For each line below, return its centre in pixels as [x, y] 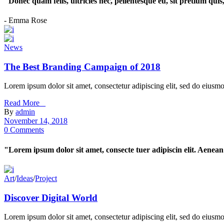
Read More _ [25, 103]
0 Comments [24, 130]
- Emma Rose [25, 20]
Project [46, 178]
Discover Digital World [51, 197]
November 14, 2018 [36, 121]
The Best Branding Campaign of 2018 [82, 66]
